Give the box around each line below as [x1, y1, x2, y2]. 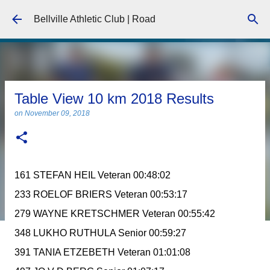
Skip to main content [92, 10, 178, 20]
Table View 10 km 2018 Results [14, 90, 214, 107]
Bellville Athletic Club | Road [34, 14, 155, 24]
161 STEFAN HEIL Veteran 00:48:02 [14, 170, 171, 180]
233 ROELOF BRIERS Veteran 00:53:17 [14, 189, 187, 199]
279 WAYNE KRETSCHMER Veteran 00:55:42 [14, 209, 215, 219]
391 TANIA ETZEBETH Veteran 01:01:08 [14, 247, 190, 257]
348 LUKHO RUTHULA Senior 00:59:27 [14, 228, 186, 238]
